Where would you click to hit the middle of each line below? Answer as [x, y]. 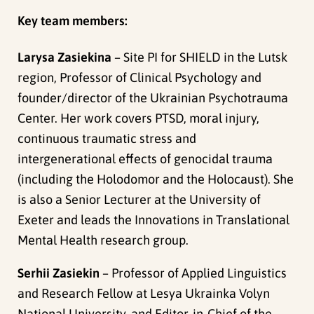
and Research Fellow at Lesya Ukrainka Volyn [144, 293]
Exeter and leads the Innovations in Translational [154, 219]
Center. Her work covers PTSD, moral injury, [139, 118]
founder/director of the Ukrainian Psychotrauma [153, 97]
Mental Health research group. [103, 240]
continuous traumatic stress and [107, 138]
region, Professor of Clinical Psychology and [140, 77]
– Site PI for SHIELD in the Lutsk [200, 57]
